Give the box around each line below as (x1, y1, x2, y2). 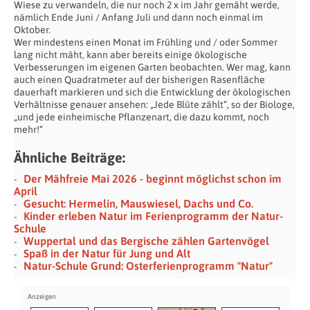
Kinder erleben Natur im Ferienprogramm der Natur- (24, 209, 283, 222)
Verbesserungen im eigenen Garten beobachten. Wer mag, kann (14, 61, 291, 73)
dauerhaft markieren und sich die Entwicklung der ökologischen (14, 86, 291, 98)
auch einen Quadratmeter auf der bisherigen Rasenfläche (14, 73, 265, 85)
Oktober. (14, 24, 51, 35)
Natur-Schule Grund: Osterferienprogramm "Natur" (24, 259, 273, 272)
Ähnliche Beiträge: (14, 149, 125, 165)
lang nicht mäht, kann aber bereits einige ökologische (14, 48, 247, 60)
